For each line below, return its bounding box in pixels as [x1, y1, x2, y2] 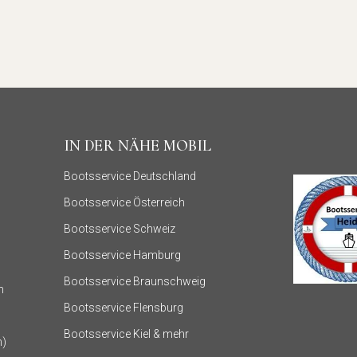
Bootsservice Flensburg [64, 301, 184, 315]
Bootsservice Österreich [64, 196, 186, 210]
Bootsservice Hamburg [64, 249, 182, 262]
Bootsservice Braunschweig [64, 275, 206, 288]
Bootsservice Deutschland [64, 170, 197, 183]
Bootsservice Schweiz [64, 222, 176, 236]
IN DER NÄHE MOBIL [64, 136, 212, 156]
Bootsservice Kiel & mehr [64, 328, 190, 341]
